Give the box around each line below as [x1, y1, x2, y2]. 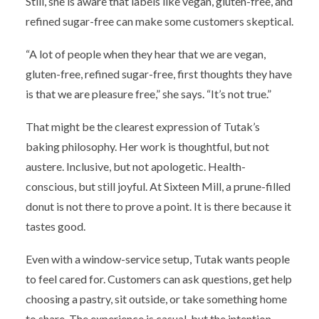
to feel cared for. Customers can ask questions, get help [26, 272, 292, 286]
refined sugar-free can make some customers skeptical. [26, 14, 293, 28]
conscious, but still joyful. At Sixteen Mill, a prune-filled [26, 179, 291, 194]
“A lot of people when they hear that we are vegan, [26, 47, 266, 61]
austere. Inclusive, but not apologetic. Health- [26, 159, 246, 174]
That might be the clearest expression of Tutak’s [26, 120, 260, 134]
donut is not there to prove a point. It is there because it [26, 199, 291, 214]
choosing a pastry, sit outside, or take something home [26, 292, 287, 306]
